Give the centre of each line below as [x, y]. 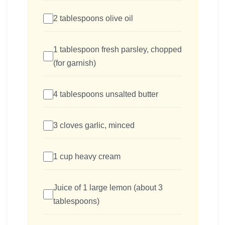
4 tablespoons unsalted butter [106, 94]
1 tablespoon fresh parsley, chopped [118, 50]
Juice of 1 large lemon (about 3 [108, 188]
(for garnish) [75, 63]
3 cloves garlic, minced [94, 126]
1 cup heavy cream [87, 157]
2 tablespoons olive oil [93, 19]
